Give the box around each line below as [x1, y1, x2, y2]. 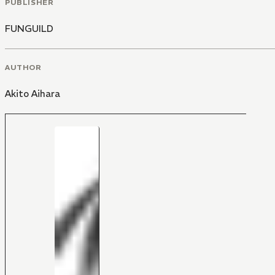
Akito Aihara [5, 87, 60, 99]
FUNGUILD [5, 22, 53, 34]
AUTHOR [5, 62, 42, 72]
